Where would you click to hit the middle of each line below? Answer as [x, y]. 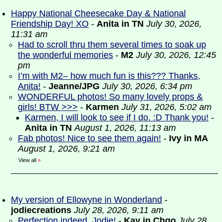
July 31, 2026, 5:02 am [166, 107]
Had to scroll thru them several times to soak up [112, 45]
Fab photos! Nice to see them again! [89, 138]
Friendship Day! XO [50, 24]
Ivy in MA [189, 138]
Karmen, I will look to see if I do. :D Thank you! [117, 117]
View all [27, 160]
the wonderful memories [65, 55]
